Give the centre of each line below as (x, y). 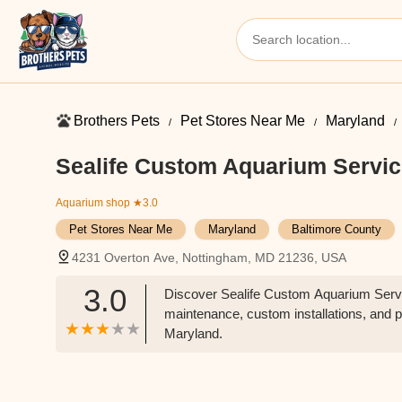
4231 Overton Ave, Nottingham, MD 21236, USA (209, 258)
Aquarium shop (93, 203)
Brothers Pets (117, 121)
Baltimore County (336, 229)
